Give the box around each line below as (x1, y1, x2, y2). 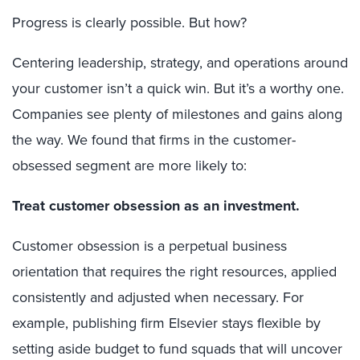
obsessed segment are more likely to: (12, 155, 247, 176)
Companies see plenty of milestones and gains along (12, 104, 342, 125)
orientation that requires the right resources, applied (12, 261, 337, 282)
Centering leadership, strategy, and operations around (12, 52, 348, 73)
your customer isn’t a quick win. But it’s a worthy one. (12, 78, 344, 99)
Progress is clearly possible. (12, 12, 189, 33)
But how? (189, 12, 247, 33)
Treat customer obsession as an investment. (12, 195, 300, 216)
